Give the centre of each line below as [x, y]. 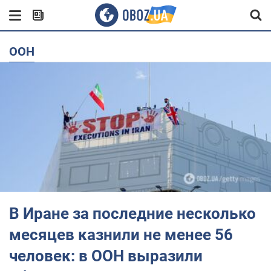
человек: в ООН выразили [106, 256]
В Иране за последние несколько [132, 213]
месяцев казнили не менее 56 [121, 234]
